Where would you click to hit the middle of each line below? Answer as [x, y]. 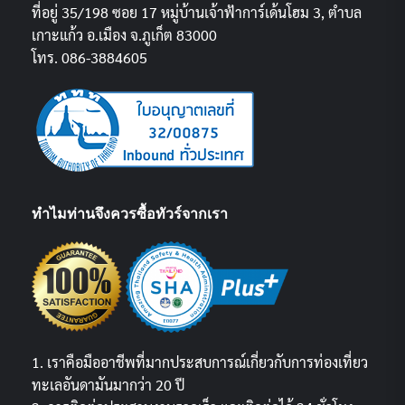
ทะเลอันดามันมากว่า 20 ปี [108, 384]
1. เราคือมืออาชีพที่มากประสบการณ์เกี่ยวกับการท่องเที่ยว [200, 362]
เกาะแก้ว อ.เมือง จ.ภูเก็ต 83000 [124, 34]
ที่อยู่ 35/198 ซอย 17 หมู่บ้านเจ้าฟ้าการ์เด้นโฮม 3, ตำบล [197, 12]
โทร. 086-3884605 [89, 57]
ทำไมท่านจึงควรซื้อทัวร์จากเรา [130, 213]
